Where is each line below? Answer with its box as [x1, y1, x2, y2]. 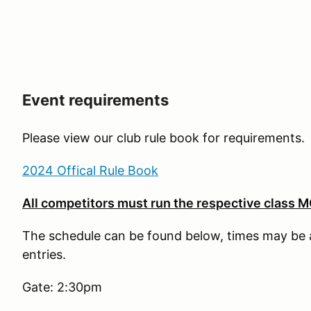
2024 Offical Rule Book [22, 163, 158, 178]
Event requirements [22, 91, 169, 109]
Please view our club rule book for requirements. [22, 131, 305, 145]
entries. [22, 247, 66, 262]
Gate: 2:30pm [22, 280, 102, 294]
